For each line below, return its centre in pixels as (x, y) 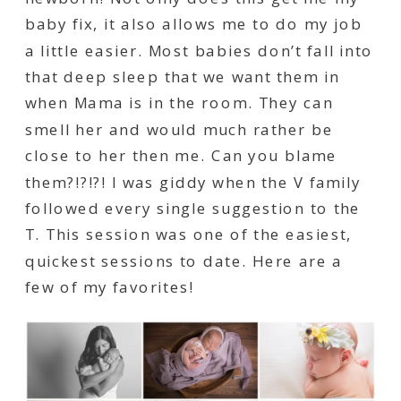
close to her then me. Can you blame (181, 156)
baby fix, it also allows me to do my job (194, 25)
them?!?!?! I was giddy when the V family (193, 182)
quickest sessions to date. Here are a (184, 261)
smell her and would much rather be (179, 129)
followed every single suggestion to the (193, 209)
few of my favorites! (110, 288)
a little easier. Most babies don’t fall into (199, 51)
